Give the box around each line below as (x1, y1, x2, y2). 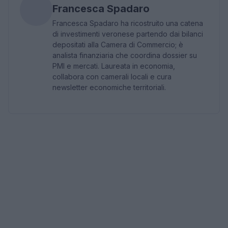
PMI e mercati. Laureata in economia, (52, 61, 175, 70)
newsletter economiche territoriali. (52, 82, 166, 92)
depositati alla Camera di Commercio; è (52, 40, 183, 49)
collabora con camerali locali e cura (52, 72, 172, 81)
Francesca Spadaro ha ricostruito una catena (52, 18, 203, 27)
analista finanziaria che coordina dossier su (52, 50, 197, 60)
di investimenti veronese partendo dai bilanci (52, 29, 203, 38)
